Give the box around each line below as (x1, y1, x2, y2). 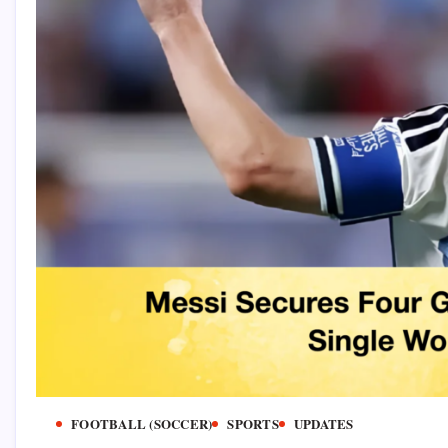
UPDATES (293, 414, 354, 434)
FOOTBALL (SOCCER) (71, 414, 213, 434)
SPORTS (227, 414, 279, 434)
